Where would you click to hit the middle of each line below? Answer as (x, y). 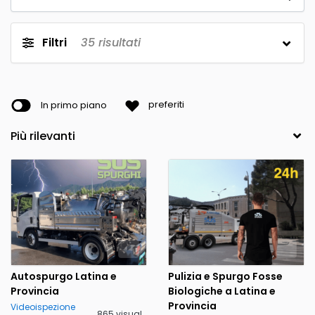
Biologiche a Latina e (222, 291)
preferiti (166, 105)
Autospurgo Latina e (64, 276)
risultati (118, 42)
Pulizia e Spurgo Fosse (225, 276)
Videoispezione (43, 307)
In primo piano (74, 105)
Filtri (54, 42)
